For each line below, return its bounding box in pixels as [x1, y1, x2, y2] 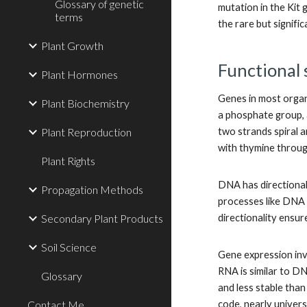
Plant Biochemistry [41, 97, 130, 110]
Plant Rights [41, 154, 95, 167]
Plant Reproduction [41, 125, 132, 138]
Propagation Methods [41, 183, 143, 196]
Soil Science [41, 241, 97, 254]
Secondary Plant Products [41, 212, 163, 225]
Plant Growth [41, 39, 103, 52]
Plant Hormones [41, 68, 118, 81]
